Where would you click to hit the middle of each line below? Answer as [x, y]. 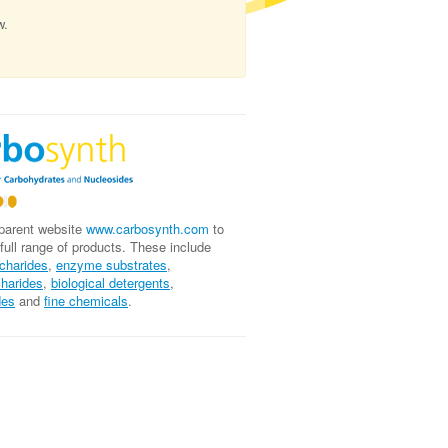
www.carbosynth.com [147, 228]
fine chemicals [86, 300]
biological [80, 282]
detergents [139, 282]
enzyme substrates [111, 264]
